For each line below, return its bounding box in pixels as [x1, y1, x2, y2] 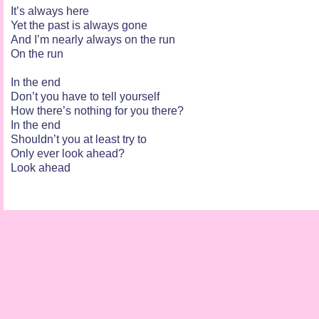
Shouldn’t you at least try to [11, 132, 147, 145]
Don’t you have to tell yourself [11, 90, 159, 103]
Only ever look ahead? [11, 147, 125, 159]
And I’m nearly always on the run [11, 33, 175, 46]
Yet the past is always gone [11, 19, 147, 31]
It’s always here [11, 4, 89, 17]
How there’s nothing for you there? [11, 104, 184, 117]
